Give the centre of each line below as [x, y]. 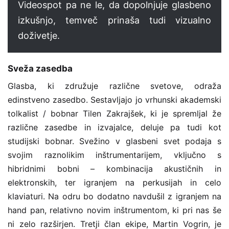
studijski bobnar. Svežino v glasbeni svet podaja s [114, 141]
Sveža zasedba [40, 69]
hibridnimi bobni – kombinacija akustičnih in [114, 168]
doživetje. [39, 36]
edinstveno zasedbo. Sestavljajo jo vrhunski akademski [114, 99]
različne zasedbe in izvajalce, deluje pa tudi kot [114, 127]
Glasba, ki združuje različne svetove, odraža [114, 86]
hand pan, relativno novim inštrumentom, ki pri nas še [114, 210]
